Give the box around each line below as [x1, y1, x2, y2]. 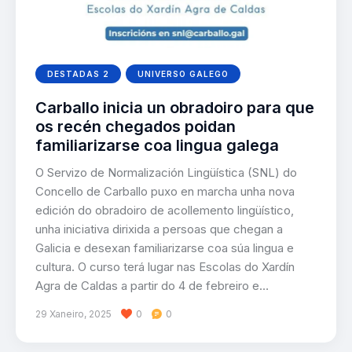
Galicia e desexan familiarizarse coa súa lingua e [35, 240, 294, 256]
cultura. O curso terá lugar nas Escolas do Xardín [35, 259, 295, 275]
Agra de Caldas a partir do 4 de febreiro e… [35, 278, 269, 294]
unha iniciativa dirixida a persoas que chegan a [35, 222, 283, 237]
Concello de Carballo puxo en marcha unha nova [35, 184, 295, 200]
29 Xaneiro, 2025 [35, 308, 112, 321]
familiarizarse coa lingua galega [35, 136, 279, 156]
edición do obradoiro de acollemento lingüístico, [35, 203, 294, 218]
